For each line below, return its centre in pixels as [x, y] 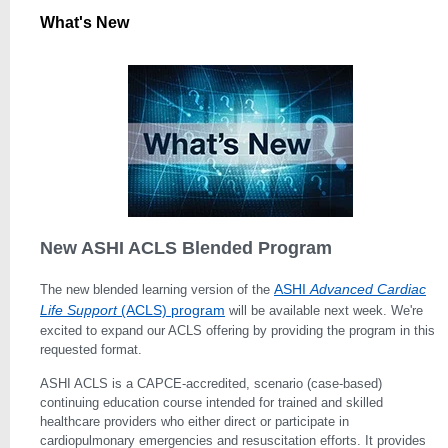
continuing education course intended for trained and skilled [211, 402]
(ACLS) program [171, 310]
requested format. [91, 349]
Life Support [78, 310]
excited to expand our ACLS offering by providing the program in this [237, 330]
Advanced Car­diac [368, 289]
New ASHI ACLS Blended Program [193, 248]
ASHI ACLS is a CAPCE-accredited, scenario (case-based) [211, 383]
